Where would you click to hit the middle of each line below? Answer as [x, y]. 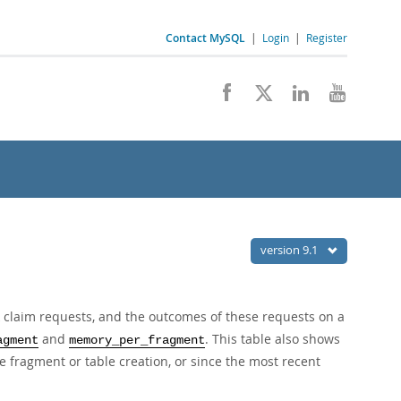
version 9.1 [290, 250]
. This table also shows [273, 339]
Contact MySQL [205, 38]
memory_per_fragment [137, 341]
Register [327, 38]
